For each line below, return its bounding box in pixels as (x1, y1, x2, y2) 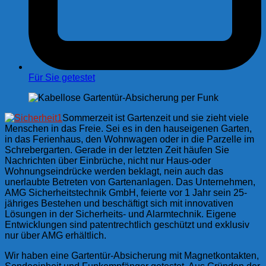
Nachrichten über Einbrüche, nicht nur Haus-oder (5, 155, 211, 166)
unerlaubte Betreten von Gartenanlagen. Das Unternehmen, (5, 176, 255, 187)
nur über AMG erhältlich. (5, 230, 106, 240)
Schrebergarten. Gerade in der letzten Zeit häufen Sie (5, 144, 229, 155)
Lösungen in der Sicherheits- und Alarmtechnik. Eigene (5, 208, 236, 219)
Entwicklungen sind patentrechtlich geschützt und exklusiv (5, 219, 249, 230)
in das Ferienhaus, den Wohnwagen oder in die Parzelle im (5, 134, 254, 144)
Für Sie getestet (28, 72, 95, 83)
